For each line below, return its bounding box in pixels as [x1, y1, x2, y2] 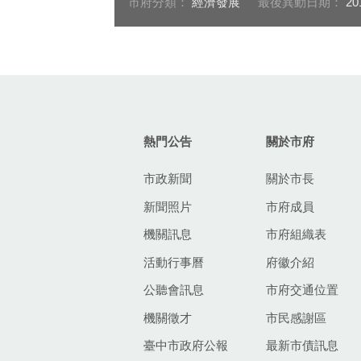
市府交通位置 [266, 283, 338, 297]
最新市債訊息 [266, 338, 338, 353]
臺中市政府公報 [143, 338, 228, 353]
